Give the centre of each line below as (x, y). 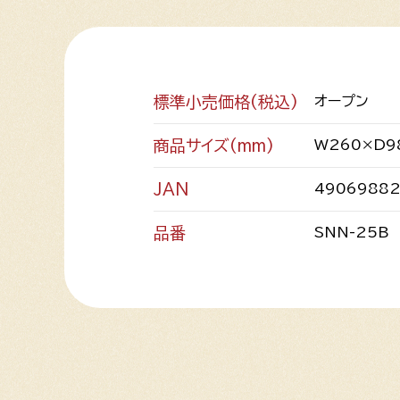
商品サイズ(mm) (214, 145)
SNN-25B (352, 232)
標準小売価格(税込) (226, 101)
